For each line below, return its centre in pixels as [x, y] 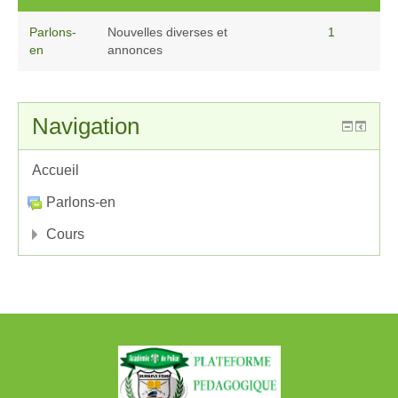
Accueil [56, 170]
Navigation [86, 126]
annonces [135, 49]
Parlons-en [81, 202]
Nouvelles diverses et [167, 32]
